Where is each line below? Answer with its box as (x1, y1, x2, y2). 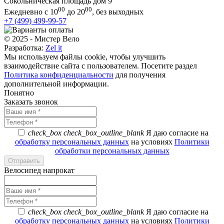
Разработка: (4, 43, 45, 52)
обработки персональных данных (54, 146, 169, 155)
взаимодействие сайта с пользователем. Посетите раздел (4, 61, 197, 70)
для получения (113, 70, 165, 79)
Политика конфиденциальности (4, 70, 113, 79)
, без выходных (92, 7, 143, 16)
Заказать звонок (4, 97, 58, 106)
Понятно (4, 88, 34, 97)
